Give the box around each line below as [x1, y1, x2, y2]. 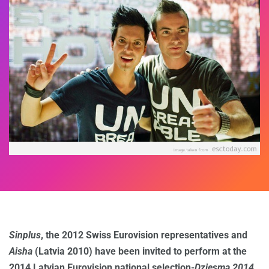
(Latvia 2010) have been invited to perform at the [32, 245, 247, 257]
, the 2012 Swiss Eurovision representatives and [41, 229, 247, 241]
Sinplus [9, 229, 41, 241]
